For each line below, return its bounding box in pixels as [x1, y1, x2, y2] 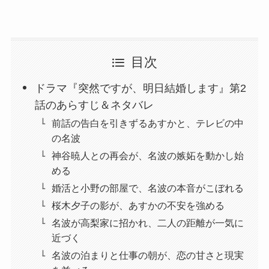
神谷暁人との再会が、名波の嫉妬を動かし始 [52, 150, 244, 161]
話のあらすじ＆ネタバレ [35, 98, 154, 111]
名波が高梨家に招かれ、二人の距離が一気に [52, 217, 244, 228]
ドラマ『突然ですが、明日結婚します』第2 [35, 82, 247, 94]
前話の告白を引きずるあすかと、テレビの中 [52, 117, 244, 128]
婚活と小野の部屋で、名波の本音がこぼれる [52, 182, 244, 193]
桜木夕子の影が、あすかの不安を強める [52, 199, 225, 211]
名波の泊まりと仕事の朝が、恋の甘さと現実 [52, 249, 244, 261]
